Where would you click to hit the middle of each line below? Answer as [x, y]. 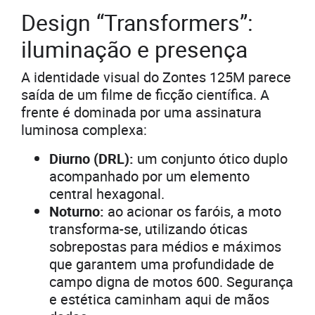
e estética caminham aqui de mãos [159, 299]
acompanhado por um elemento [149, 176]
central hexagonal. [107, 193]
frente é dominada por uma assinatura [141, 112]
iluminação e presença [134, 49]
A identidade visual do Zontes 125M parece [156, 77]
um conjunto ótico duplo [211, 158]
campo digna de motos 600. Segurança [171, 281]
